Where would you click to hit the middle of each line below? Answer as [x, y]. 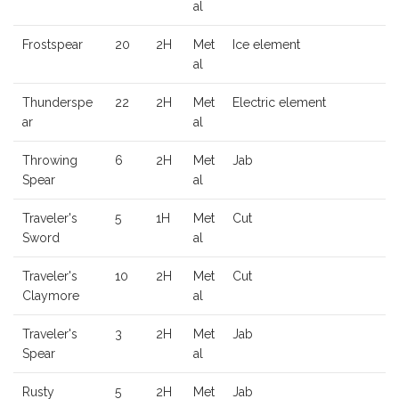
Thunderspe [57, 103]
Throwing [50, 161]
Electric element [279, 103]
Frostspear [53, 45]
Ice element [266, 45]
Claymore [51, 296]
